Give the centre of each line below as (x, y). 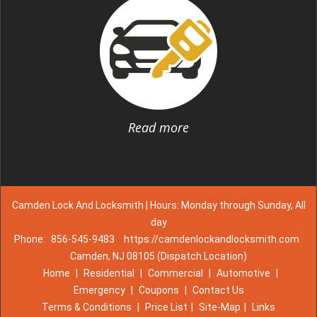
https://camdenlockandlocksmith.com (212, 239)
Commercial (175, 273)
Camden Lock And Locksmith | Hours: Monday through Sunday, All (158, 205)
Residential (109, 273)
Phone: (31, 239)
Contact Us (218, 290)
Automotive (243, 273)
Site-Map (220, 307)
